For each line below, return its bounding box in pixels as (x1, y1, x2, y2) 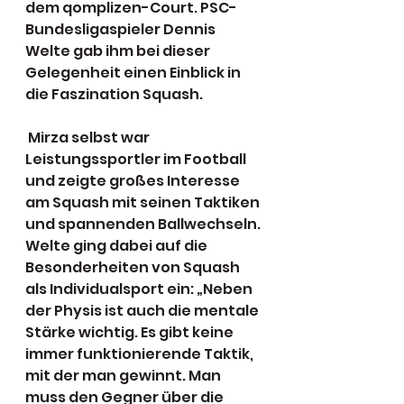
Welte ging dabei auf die (25, 234, 210, 256)
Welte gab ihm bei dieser (25, 40, 213, 61)
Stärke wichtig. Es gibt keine (25, 321, 236, 343)
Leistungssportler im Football (25, 148, 249, 170)
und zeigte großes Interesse (25, 170, 243, 191)
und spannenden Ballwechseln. (25, 213, 263, 234)
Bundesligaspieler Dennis (25, 18, 218, 40)
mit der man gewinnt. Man (25, 364, 224, 386)
